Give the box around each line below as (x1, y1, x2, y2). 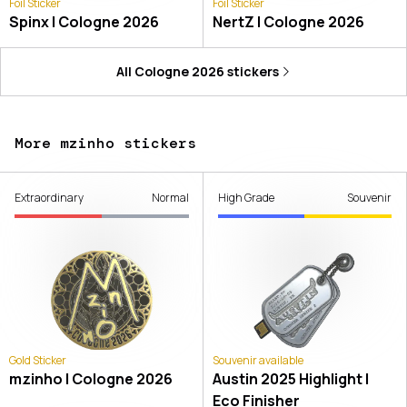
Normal (151, 189, 189, 205)
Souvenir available (212, 352, 303, 369)
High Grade (217, 189, 274, 205)
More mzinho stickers (15, 133, 196, 153)
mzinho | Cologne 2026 (9, 369, 173, 390)
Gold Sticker (9, 352, 66, 369)
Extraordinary (15, 189, 84, 205)
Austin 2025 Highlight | (212, 369, 369, 390)
